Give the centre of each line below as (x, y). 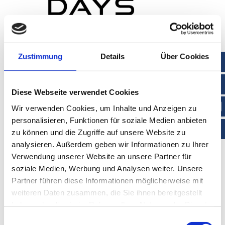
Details (113, 56)
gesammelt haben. (44, 216)
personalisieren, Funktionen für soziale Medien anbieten (109, 120)
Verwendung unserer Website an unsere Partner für (101, 156)
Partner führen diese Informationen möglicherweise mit (107, 180)
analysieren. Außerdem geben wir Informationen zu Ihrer (110, 144)
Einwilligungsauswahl (39, 219)
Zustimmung (40, 56)
